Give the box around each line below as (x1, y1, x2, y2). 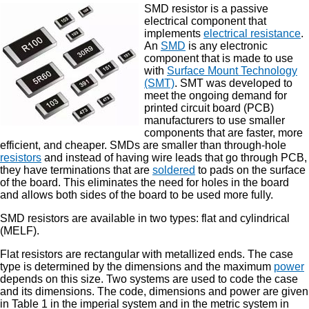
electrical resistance (203, 27, 301, 39)
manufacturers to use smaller (144, 114, 285, 126)
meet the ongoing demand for (144, 89, 287, 101)
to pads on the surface (195, 163, 306, 176)
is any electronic (186, 39, 268, 52)
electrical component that (144, 14, 266, 27)
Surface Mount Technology (167, 64, 297, 77)
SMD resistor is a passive (144, 2, 268, 14)
